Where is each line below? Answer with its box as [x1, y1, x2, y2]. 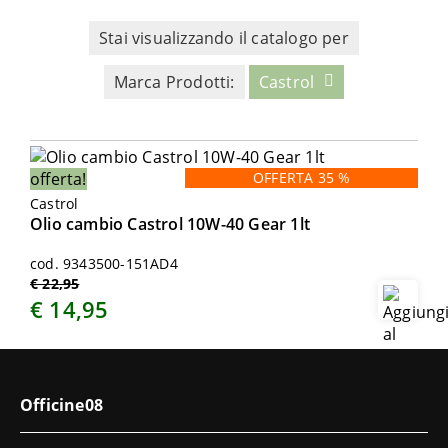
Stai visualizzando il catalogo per [99, 27, 349, 49]
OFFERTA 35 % [253, 168, 351, 187]
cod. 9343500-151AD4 [30, 254, 178, 273]
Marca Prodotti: [113, 71, 235, 93]
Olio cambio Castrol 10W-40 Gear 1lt [30, 213, 310, 235]
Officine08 [20, 394, 103, 416]
